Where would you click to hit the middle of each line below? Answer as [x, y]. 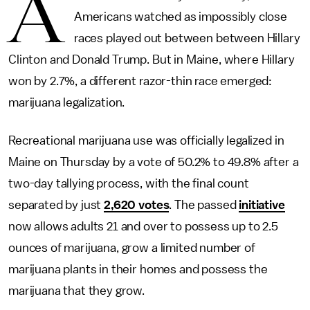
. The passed [204, 205]
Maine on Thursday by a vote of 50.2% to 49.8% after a [154, 162]
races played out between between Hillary [187, 38]
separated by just [56, 205]
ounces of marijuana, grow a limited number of [132, 248]
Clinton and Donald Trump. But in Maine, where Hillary [152, 60]
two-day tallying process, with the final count [129, 183]
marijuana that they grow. [78, 291]
